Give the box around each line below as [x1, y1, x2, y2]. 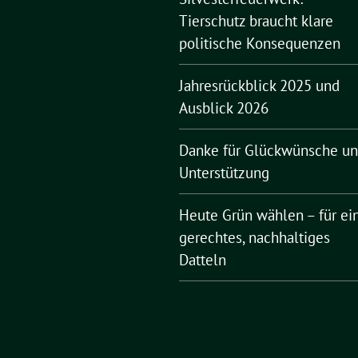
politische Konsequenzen [179, 34, 340, 53]
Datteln [179, 250, 226, 269]
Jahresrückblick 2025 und [179, 76, 340, 95]
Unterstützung [179, 163, 269, 182]
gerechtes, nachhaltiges [179, 228, 330, 247]
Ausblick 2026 [179, 98, 268, 117]
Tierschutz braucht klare [179, 11, 333, 30]
